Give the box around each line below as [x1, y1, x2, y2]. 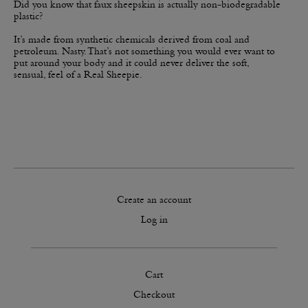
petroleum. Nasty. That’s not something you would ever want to [14, 46, 275, 57]
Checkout [133, 289, 175, 300]
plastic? [14, 11, 43, 22]
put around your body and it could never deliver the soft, [14, 58, 249, 69]
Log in [140, 214, 168, 225]
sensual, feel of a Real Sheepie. [14, 69, 142, 80]
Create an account [117, 195, 191, 206]
